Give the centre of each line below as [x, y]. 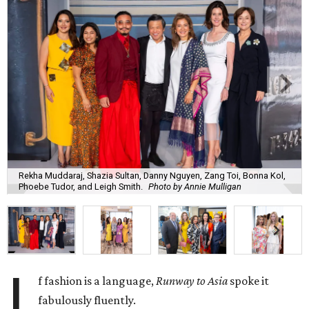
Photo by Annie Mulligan [195, 186]
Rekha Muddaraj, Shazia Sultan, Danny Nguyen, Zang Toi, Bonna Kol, [152, 175]
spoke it [249, 281]
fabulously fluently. [87, 300]
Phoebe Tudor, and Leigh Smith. [81, 186]
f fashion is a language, [97, 281]
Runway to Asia [192, 281]
